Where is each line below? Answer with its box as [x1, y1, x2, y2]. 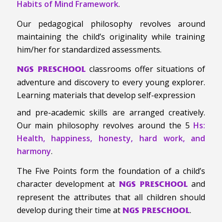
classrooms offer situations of [85, 63, 206, 75]
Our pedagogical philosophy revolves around [16, 18, 206, 29]
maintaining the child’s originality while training [16, 31, 206, 42]
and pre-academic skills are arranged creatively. [16, 107, 206, 118]
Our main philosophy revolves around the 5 [16, 119, 194, 131]
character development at [16, 178, 119, 189]
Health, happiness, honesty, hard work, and [16, 132, 206, 144]
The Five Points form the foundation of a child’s [16, 165, 206, 176]
